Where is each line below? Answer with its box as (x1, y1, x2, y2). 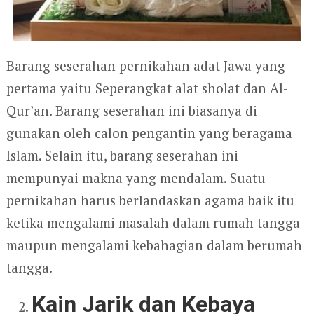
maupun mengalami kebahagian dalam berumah (6, 235, 302, 254)
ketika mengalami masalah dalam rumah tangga (6, 213, 300, 231)
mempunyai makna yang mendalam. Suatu (6, 168, 266, 186)
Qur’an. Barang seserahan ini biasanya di (6, 101, 257, 119)
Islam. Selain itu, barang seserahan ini (6, 146, 238, 164)
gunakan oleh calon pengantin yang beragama (6, 123, 292, 142)
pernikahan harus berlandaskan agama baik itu (6, 191, 294, 209)
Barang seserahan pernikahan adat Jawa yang (6, 56, 285, 74)
